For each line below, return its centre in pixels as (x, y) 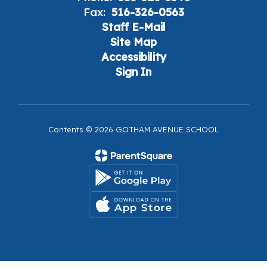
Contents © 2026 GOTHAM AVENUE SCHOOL (133, 129)
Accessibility (133, 57)
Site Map (133, 42)
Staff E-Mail (133, 27)
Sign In (133, 72)
